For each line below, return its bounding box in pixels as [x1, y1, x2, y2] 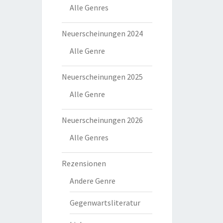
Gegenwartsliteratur [69, 197, 140, 208]
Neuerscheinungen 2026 [61, 114, 143, 125]
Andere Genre [69, 175, 115, 186]
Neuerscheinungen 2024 [61, 28, 143, 38]
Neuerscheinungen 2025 [61, 71, 143, 82]
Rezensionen [61, 158, 106, 168]
